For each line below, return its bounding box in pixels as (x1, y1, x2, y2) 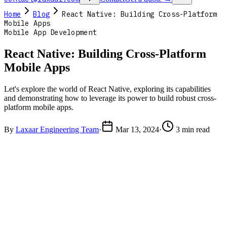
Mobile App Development (4, 28, 97, 37)
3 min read (176, 125, 210, 134)
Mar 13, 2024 (116, 125, 159, 134)
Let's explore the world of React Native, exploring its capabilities (4, 84, 211, 93)
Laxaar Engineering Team (16, 125, 99, 134)
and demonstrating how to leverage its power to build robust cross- (4, 93, 216, 102)
